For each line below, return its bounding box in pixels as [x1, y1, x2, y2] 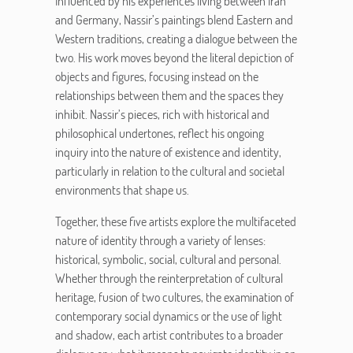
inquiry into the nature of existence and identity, [55, 144, 281, 160]
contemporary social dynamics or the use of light [55, 308, 282, 324]
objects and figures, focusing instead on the [55, 69, 258, 84]
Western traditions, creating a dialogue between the [55, 31, 297, 46]
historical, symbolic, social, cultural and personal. [55, 251, 281, 267]
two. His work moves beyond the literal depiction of [55, 50, 294, 65]
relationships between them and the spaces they [55, 87, 284, 103]
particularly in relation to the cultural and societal [55, 163, 284, 179]
